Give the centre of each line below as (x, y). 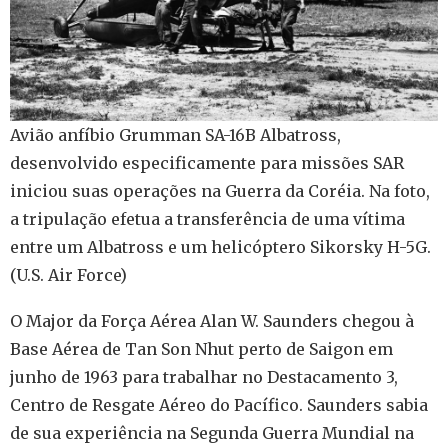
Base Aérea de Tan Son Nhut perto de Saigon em (201, 349)
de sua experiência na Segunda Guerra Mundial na (212, 433)
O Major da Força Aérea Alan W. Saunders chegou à (212, 321)
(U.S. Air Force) (68, 275)
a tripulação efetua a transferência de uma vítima (207, 219)
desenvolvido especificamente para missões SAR (207, 163)
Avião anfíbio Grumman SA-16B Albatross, (175, 135)
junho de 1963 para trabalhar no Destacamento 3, (204, 377)
